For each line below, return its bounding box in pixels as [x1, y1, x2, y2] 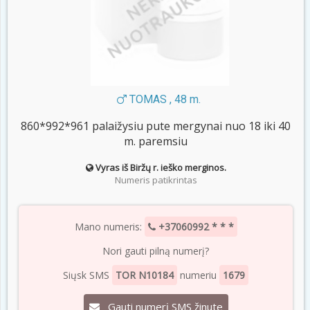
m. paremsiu [124, 134, 188, 149]
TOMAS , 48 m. [126, 93, 201, 107]
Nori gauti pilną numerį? [102, 244, 209, 258]
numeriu [177, 268, 219, 282]
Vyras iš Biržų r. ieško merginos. [95, 161, 226, 174]
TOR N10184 [116, 268, 174, 282]
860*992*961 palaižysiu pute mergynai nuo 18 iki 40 [21, 118, 291, 134]
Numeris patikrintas [114, 174, 197, 187]
